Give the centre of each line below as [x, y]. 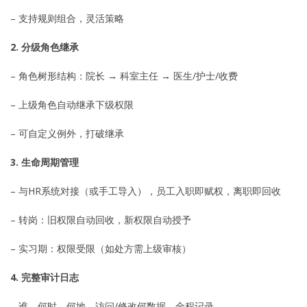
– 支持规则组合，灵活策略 [67, 18]
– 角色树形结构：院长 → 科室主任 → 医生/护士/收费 [124, 75]
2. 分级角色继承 [45, 47]
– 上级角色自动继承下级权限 [72, 104]
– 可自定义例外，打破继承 [67, 133]
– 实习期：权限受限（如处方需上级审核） [101, 248]
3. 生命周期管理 [45, 162]
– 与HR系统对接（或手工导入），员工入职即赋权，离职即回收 [146, 191]
